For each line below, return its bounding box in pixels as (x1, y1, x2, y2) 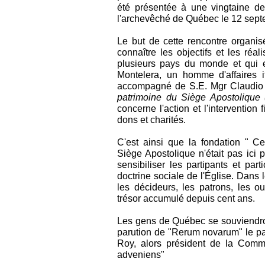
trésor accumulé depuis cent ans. (117, 193, 255, 203)
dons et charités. (117, 114, 186, 125)
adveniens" (117, 249, 164, 260)
